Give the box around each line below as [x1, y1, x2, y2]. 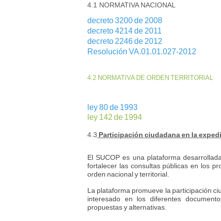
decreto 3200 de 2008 [87, 16, 162, 25]
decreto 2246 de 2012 [87, 37, 162, 45]
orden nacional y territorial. [87, 170, 169, 178]
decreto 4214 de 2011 [87, 27, 162, 35]
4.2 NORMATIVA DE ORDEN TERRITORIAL [87, 74, 213, 81]
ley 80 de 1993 [87, 103, 138, 111]
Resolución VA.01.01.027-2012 [87, 47, 196, 56]
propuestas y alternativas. [87, 203, 167, 211]
